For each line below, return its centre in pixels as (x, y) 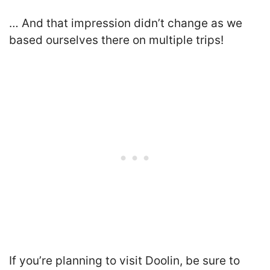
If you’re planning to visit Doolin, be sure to (124, 261)
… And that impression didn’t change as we (126, 23)
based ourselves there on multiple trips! (116, 40)
